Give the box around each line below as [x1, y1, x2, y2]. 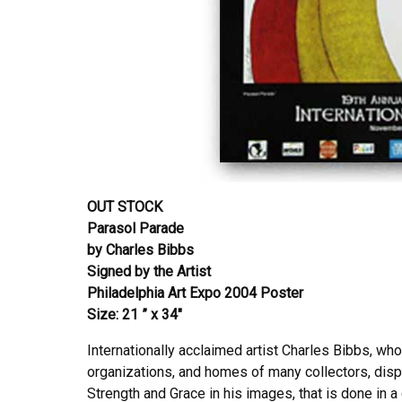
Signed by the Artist [87, 262, 211, 280]
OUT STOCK [87, 197, 162, 215]
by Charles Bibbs [87, 240, 194, 258]
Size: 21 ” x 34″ [87, 305, 182, 323]
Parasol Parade [87, 219, 184, 237]
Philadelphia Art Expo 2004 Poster [87, 284, 303, 301]
